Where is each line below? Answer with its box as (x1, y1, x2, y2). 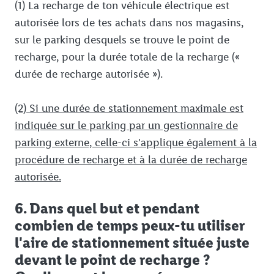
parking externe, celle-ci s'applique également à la (15, 136, 257, 150)
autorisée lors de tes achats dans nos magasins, (15, 16, 243, 30)
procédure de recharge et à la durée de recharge (15, 153, 247, 167)
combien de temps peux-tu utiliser (15, 217, 245, 235)
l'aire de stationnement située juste (15, 234, 250, 252)
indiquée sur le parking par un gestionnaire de (15, 119, 238, 133)
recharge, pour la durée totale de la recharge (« (15, 50, 240, 64)
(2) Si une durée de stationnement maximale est (15, 102, 243, 116)
